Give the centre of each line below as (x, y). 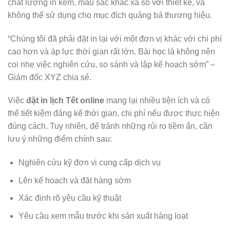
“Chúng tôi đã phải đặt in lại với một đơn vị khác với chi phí (115, 39)
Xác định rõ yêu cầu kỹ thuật (70, 198)
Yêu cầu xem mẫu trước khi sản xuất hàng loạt (103, 216)
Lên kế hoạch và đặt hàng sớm (74, 180)
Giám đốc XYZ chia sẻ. (50, 77)
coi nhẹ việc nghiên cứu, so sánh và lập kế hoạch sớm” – (111, 64)
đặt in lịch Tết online (65, 101)
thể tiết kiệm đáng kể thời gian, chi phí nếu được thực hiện (114, 113)
